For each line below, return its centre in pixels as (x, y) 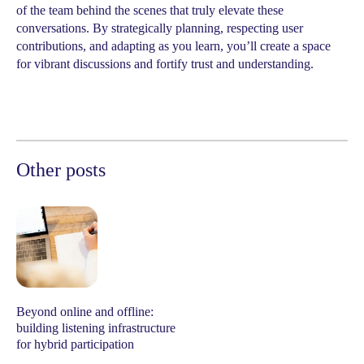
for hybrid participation (75, 344)
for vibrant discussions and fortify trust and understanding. (165, 64)
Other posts (61, 170)
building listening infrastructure (96, 328)
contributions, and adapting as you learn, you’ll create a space (173, 46)
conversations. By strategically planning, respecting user (160, 28)
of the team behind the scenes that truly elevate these (150, 10)
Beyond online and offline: (85, 312)
